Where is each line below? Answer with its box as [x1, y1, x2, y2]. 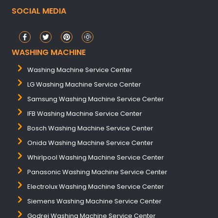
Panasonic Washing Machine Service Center [27, 167, 167, 177]
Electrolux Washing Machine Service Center [27, 182, 164, 191]
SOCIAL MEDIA [12, 5, 66, 17]
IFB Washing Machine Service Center [27, 109, 142, 118]
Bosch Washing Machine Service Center [27, 124, 153, 133]
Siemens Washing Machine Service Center [27, 197, 162, 206]
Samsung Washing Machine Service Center [27, 94, 164, 104]
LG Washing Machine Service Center [27, 80, 141, 89]
